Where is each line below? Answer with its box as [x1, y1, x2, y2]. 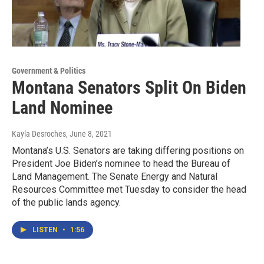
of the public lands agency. [12, 196, 121, 208]
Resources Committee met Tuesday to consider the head [12, 183, 246, 195]
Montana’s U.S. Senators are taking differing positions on [12, 144, 244, 156]
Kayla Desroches [12, 128, 66, 138]
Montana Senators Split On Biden [12, 77, 246, 98]
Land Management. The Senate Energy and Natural [12, 170, 217, 182]
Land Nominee [12, 97, 113, 118]
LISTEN [32, 225, 60, 234]
